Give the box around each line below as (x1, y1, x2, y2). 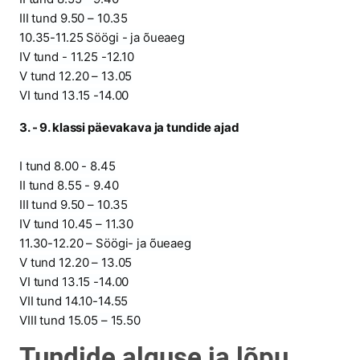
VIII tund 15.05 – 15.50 (19, 313, 141, 328)
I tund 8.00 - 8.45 (19, 158, 116, 174)
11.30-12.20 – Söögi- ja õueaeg (19, 235, 191, 251)
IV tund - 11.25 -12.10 (19, 49, 135, 64)
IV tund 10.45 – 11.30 (19, 216, 134, 231)
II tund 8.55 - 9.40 (19, 178, 119, 193)
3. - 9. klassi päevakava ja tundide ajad (19, 120, 239, 135)
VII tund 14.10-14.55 (19, 293, 129, 309)
